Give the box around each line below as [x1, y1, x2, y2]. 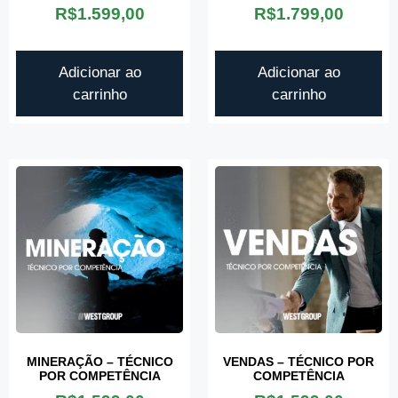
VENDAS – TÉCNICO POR [223, 354, 374, 369]
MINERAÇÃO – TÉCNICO [26, 354, 173, 369]
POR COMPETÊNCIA [38, 368, 161, 383]
